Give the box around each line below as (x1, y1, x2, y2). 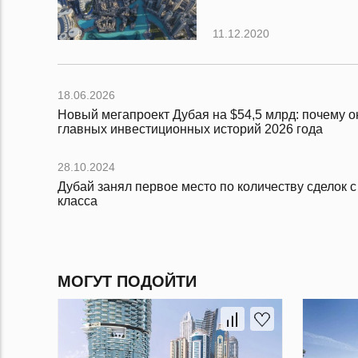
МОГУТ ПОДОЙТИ (58, 272, 197, 290)
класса (58, 194, 97, 208)
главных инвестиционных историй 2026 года (58, 122, 323, 136)
